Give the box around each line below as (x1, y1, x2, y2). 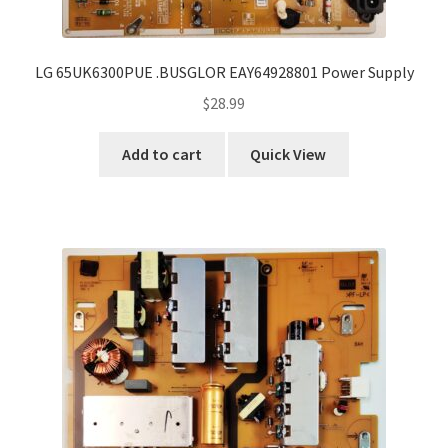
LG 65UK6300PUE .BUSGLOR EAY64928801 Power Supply (34, 62, 414, 83)
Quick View (250, 143, 327, 164)
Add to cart (121, 143, 202, 164)
